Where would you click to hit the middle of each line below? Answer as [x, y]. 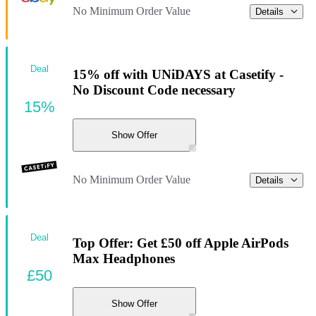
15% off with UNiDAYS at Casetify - [178, 74]
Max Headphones [124, 258]
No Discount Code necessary [154, 90]
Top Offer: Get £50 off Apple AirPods [181, 243]
